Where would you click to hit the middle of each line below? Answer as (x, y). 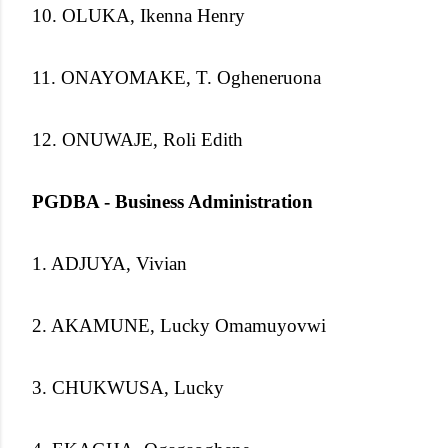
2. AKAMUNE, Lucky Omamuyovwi (179, 325)
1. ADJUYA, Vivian (109, 263)
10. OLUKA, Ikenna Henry (138, 15)
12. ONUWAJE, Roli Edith (137, 139)
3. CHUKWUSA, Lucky (128, 387)
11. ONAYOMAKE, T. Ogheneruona (176, 77)
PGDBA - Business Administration (172, 201)
